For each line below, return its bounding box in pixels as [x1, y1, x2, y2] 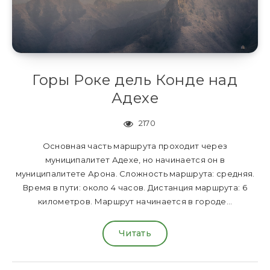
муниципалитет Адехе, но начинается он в [45, 155, 225, 165]
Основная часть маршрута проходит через [42, 141, 228, 151]
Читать [119, 228, 151, 239]
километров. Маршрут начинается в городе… [38, 196, 232, 207]
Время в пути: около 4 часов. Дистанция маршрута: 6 [23, 183, 247, 193]
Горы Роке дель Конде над [32, 71, 238, 89]
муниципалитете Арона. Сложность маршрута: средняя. [15, 169, 255, 179]
